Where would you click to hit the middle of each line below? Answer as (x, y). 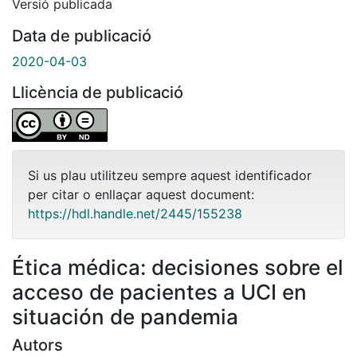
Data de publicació (82, 35)
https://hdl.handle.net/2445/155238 (135, 213)
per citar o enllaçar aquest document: (141, 194)
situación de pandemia (125, 316)
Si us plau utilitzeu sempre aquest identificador (170, 175)
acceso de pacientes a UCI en (159, 292)
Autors (37, 345)
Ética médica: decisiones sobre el (178, 267)
